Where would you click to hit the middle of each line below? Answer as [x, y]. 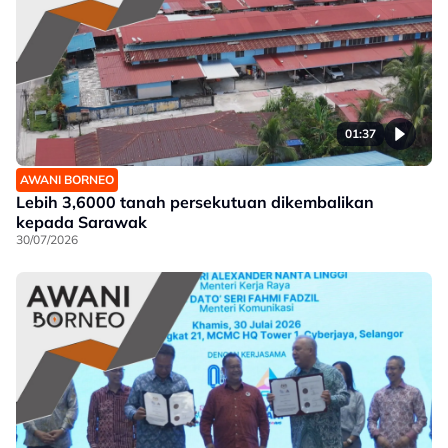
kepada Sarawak [81, 221]
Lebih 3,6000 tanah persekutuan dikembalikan [195, 201]
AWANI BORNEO [67, 179]
